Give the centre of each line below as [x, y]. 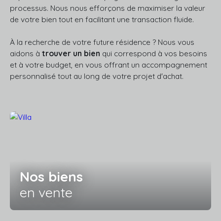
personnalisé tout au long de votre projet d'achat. [97, 76]
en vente [46, 192]
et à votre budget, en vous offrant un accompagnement [109, 64]
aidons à [26, 53]
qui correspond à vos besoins [154, 53]
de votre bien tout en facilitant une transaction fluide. [102, 19]
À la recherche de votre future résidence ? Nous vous [102, 42]
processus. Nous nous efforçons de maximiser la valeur [108, 8]
